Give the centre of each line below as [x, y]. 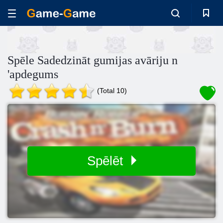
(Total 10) [112, 91]
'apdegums [33, 74]
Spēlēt [107, 161]
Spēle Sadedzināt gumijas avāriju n [93, 60]
